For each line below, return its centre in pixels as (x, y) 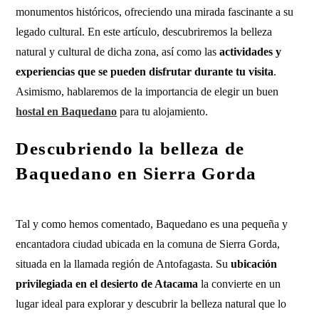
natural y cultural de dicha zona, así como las (118, 52)
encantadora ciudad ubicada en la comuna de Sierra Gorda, (148, 244)
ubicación (254, 264)
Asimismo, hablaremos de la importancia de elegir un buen (147, 91)
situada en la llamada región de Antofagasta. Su (124, 264)
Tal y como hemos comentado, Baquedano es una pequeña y (152, 224)
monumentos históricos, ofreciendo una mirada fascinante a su (155, 12)
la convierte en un (240, 284)
